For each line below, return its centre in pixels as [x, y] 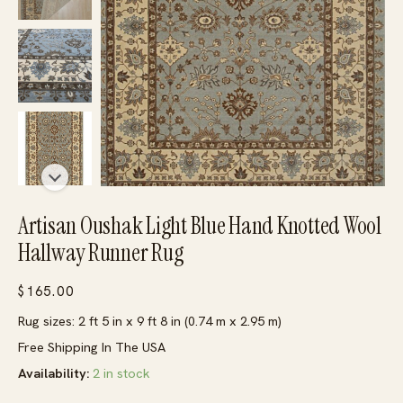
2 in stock [121, 373]
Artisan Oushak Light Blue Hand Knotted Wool [200, 226]
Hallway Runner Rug [101, 253]
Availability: [54, 373]
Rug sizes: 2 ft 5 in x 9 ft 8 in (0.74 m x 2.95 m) [150, 321]
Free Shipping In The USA [92, 347]
